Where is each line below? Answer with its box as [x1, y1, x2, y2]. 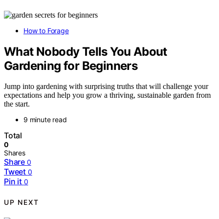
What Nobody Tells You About [4, 44, 167, 59]
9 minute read [23, 115, 67, 124]
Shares [4, 149, 25, 157]
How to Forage [23, 26, 69, 35]
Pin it [4, 176, 22, 187]
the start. [4, 100, 30, 109]
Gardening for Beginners [4, 58, 138, 73]
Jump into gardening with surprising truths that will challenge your [4, 82, 208, 91]
